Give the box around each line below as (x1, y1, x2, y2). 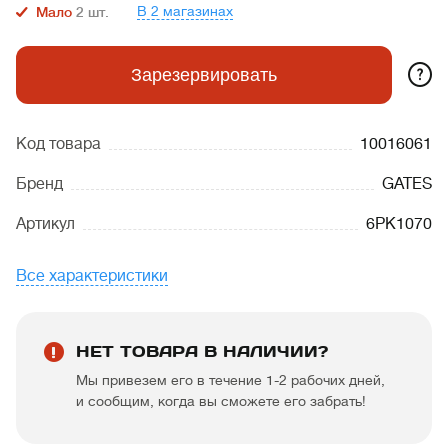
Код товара (16, 135, 101, 153)
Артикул (16, 215, 75, 233)
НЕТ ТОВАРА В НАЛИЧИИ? (76, 341, 328, 362)
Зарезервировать (131, 65, 277, 85)
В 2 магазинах (137, 3, 233, 19)
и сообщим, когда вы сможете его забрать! (76, 393, 366, 409)
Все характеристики (16, 267, 168, 285)
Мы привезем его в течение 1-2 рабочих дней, (76, 372, 385, 388)
